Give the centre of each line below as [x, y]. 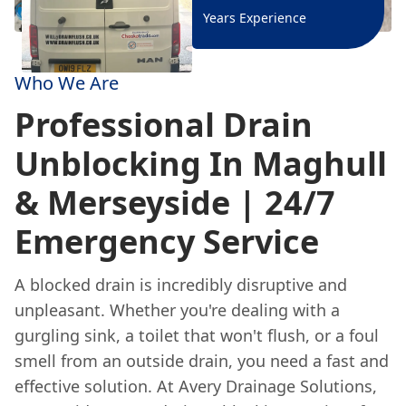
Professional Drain [164, 125]
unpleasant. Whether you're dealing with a [177, 310]
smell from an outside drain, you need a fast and [202, 361]
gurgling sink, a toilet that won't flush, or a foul [197, 335]
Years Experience [255, 17]
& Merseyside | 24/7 [175, 203]
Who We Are [67, 83]
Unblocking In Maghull [201, 164]
